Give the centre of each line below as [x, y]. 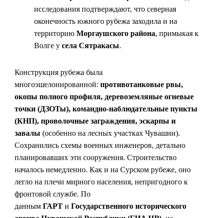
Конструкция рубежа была [59, 72]
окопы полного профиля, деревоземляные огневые [104, 97]
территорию [55, 33]
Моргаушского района [116, 33]
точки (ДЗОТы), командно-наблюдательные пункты [106, 109]
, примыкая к [177, 33]
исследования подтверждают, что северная [105, 9]
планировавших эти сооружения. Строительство [96, 157]
